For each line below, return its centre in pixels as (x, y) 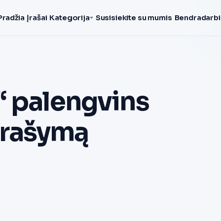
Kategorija (70, 18)
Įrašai (37, 18)
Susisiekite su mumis (134, 18)
